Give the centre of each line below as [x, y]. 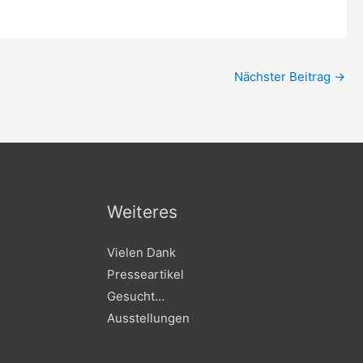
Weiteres [142, 212]
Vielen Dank [141, 253]
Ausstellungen [148, 318]
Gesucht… [136, 297]
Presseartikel [145, 275]
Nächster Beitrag [284, 77]
